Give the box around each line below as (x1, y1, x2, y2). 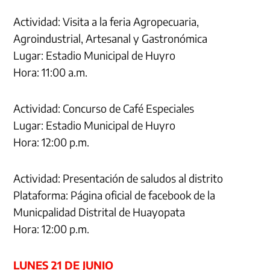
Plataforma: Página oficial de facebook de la (13, 187, 216, 202)
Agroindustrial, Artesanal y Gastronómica (13, 31, 208, 45)
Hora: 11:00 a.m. (13, 64, 88, 79)
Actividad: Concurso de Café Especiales (13, 101, 195, 115)
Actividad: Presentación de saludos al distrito (13, 171, 224, 185)
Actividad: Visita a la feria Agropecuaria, (13, 14, 199, 28)
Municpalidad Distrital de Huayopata (13, 204, 186, 219)
